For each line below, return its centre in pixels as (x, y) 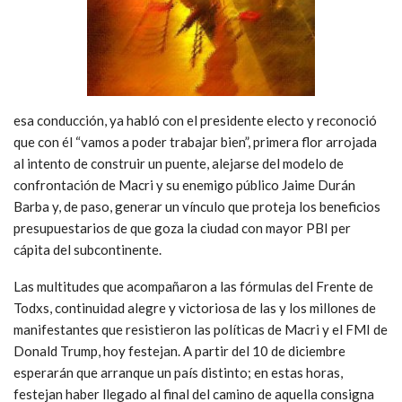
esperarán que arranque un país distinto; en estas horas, (178, 372)
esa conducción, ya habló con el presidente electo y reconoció (195, 120)
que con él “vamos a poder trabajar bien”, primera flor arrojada (195, 141)
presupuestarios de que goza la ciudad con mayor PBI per (182, 227)
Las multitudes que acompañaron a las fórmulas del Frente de (193, 286)
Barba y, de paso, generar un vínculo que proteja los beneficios (197, 206)
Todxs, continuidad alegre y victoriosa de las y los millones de (195, 307)
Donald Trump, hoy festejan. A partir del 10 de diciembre (179, 350)
